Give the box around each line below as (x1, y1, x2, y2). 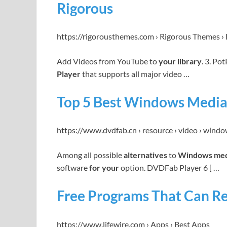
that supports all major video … (81, 68, 190, 79)
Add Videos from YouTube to (57, 56, 159, 66)
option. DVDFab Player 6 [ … (119, 163, 219, 173)
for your (89, 163, 119, 173)
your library (159, 56, 202, 66)
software (57, 163, 89, 173)
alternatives (124, 150, 167, 160)
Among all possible (57, 150, 124, 160)
